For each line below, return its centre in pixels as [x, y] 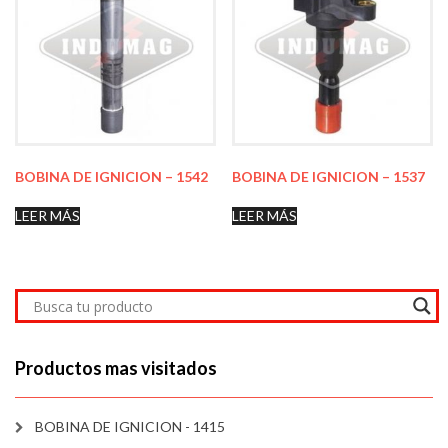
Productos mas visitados [116, 368]
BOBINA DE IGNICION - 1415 [130, 427]
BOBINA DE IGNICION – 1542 [111, 177]
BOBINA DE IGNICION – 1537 [329, 177]
